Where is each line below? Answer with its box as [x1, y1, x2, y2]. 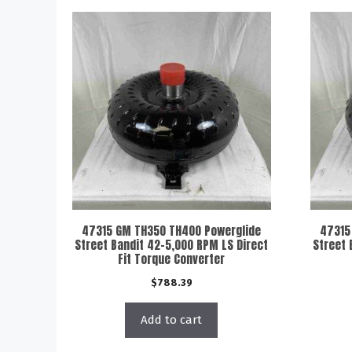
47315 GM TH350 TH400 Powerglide [82, 222, 262, 240]
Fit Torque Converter [118, 250, 225, 268]
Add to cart [141, 313, 203, 327]
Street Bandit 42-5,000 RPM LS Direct [75, 236, 269, 254]
